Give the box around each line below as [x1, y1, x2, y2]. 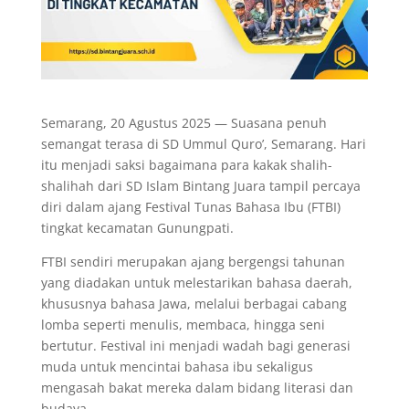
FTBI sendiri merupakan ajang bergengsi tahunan [40, 252, 345, 270]
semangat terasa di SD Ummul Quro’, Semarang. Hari [40, 134, 366, 152]
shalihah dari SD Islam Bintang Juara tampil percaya [40, 176, 361, 194]
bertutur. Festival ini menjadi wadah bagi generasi [40, 336, 351, 354]
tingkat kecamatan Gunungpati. [40, 218, 234, 236]
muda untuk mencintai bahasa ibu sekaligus [40, 357, 313, 375]
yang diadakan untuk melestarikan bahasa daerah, [40, 273, 352, 291]
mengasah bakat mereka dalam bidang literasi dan [40, 378, 353, 396]
